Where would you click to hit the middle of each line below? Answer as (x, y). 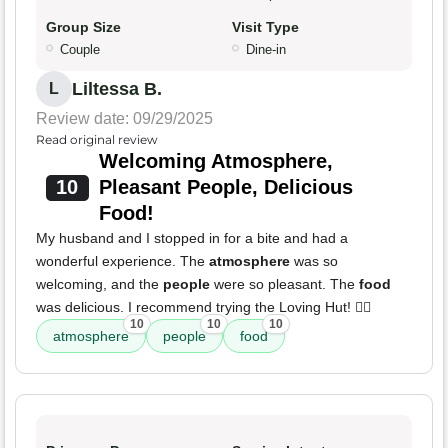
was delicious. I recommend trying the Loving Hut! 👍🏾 (203, 307)
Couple (80, 50)
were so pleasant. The (284, 284)
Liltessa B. (117, 89)
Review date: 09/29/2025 (124, 119)
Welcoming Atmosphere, (215, 161)
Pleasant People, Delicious (225, 187)
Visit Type (265, 27)
